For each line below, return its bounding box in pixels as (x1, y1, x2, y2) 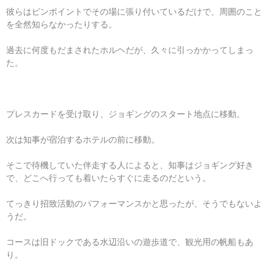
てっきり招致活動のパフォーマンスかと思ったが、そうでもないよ (6, 197, 262, 209)
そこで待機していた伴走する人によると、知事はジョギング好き (6, 159, 253, 171)
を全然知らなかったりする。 (6, 18, 117, 30)
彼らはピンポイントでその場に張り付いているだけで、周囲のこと (6, 5, 262, 17)
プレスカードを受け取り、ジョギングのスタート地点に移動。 (6, 108, 245, 119)
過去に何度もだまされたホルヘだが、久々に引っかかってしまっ (6, 44, 253, 55)
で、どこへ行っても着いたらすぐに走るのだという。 (6, 172, 211, 183)
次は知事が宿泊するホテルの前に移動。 (6, 133, 160, 145)
